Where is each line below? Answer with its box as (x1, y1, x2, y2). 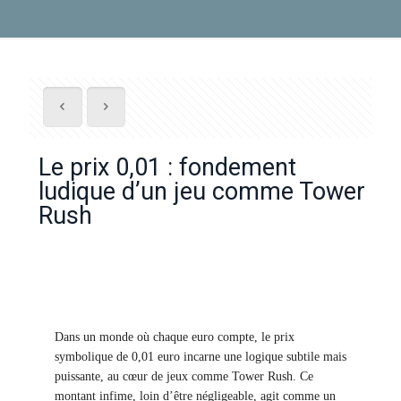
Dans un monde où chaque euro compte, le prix (54, 330, 294, 344)
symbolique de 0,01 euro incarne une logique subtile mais (54, 350, 346, 363)
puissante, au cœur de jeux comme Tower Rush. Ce (54, 370, 313, 383)
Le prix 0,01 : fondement (38, 153, 296, 182)
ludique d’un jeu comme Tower (38, 177, 365, 206)
